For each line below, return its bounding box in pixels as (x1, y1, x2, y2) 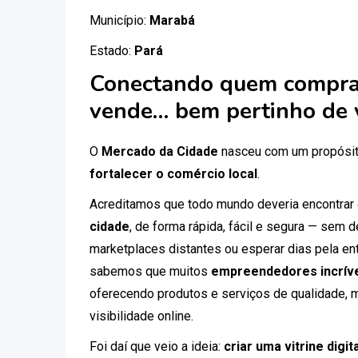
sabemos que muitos (89, 264, 211, 279)
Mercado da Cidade (101, 144, 218, 159)
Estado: (89, 43, 134, 58)
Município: (89, 13, 149, 28)
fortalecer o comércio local (89, 166, 257, 181)
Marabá (149, 13, 195, 28)
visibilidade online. (89, 308, 193, 324)
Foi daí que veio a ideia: (89, 339, 224, 354)
